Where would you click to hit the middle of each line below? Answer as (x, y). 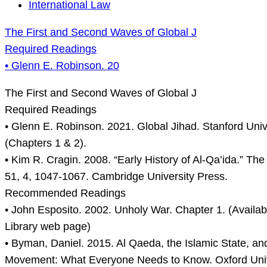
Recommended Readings (65, 193)
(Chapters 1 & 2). (46, 143)
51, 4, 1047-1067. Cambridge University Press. (116, 177)
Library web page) (48, 227)
